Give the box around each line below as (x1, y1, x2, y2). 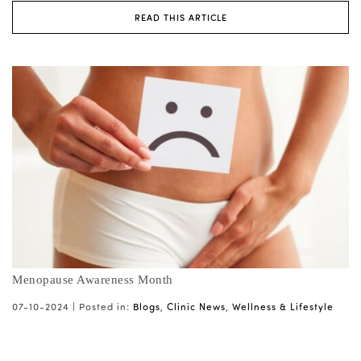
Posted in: (79, 300, 130, 313)
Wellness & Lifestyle (232, 300, 334, 313)
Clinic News (167, 300, 226, 313)
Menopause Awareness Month (12, 273, 173, 287)
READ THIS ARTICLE (134, 11, 227, 24)
